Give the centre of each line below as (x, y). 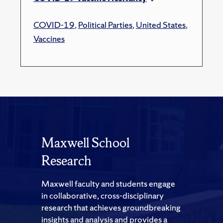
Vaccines (49, 39)
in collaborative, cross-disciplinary (103, 196)
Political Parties (105, 25)
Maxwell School (85, 143)
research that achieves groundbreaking (111, 208)
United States (161, 25)
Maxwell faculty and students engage (108, 184)
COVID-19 (54, 25)
